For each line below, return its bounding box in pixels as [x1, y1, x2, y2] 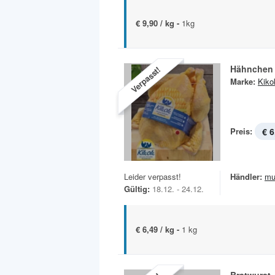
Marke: [230, 76, 255, 88]
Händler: [230, 171, 262, 183]
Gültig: [124, 183, 150, 195]
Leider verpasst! [124, 171, 181, 183]
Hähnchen [230, 63, 273, 76]
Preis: [230, 125, 252, 137]
